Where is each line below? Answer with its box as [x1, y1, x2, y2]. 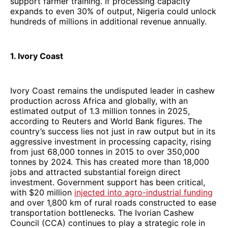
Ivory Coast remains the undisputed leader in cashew [10, 85, 215, 96]
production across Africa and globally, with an [10, 95, 188, 106]
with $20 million [10, 187, 74, 197]
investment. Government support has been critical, [10, 177, 205, 187]
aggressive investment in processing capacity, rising [10, 136, 211, 147]
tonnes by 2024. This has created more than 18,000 [10, 156, 209, 167]
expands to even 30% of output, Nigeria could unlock [10, 6, 216, 16]
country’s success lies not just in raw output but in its [10, 126, 215, 136]
